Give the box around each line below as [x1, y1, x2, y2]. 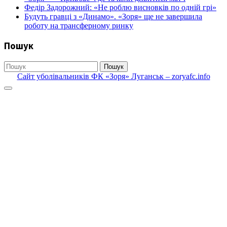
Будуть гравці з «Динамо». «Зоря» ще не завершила [24, 12, 202, 21]
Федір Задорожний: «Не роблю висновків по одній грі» [24, 3, 216, 12]
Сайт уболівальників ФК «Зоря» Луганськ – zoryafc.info [17, 71, 210, 81]
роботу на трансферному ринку [24, 21, 133, 30]
